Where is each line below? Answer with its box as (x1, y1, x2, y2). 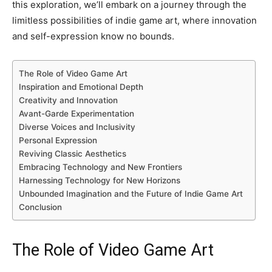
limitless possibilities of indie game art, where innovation (12, 15, 257, 26)
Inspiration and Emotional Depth (19, 82, 143, 92)
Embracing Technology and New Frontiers (19, 162, 182, 172)
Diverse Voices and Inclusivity (19, 122, 135, 132)
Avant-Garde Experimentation (19, 109, 134, 118)
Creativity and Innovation (19, 95, 118, 105)
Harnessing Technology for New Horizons (19, 175, 180, 185)
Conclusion (19, 202, 62, 212)
